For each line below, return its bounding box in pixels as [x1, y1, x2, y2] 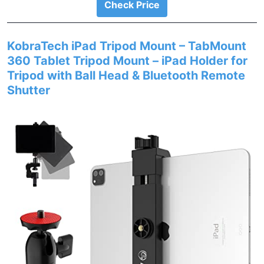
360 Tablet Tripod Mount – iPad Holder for [7, 54, 247, 68]
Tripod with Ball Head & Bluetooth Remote [7, 68, 245, 82]
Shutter [7, 83, 50, 97]
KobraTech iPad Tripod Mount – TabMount [7, 39, 246, 53]
